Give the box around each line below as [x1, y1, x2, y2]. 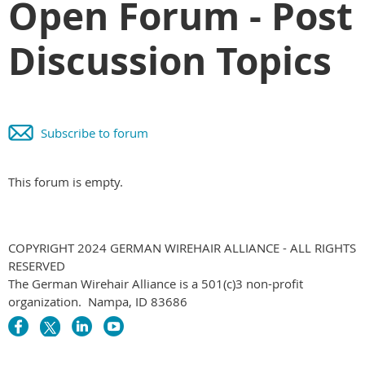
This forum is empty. [8, 173, 123, 190]
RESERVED [8, 257, 65, 274]
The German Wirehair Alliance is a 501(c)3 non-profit [8, 275, 303, 292]
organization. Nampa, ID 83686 [8, 292, 187, 310]
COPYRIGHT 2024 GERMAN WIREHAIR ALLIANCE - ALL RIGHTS [8, 239, 356, 256]
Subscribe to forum [41, 124, 148, 141]
